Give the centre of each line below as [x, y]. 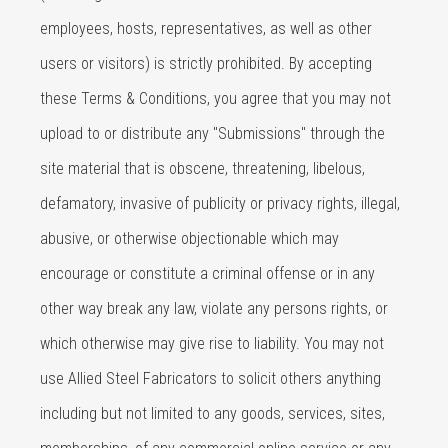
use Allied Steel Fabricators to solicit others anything [210, 378]
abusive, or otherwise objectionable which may [189, 238]
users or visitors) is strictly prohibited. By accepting [206, 63]
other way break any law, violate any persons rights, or [214, 308]
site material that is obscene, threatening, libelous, [202, 168]
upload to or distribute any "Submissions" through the [212, 133]
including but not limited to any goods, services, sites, [212, 413]
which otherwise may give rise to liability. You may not [212, 343]
